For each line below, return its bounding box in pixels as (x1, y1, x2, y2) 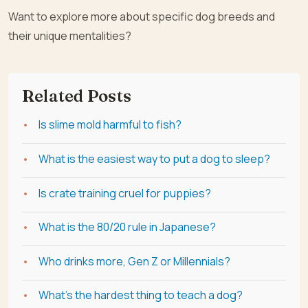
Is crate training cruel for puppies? (38, 185, 211, 201)
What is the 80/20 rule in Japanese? (38, 219, 216, 235)
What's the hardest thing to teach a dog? (38, 287, 243, 303)
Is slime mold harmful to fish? (38, 117, 181, 133)
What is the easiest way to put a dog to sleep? (38, 151, 270, 166)
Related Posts (22, 86, 132, 107)
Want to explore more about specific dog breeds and (8, 9, 275, 25)
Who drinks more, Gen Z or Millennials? (38, 253, 230, 269)
